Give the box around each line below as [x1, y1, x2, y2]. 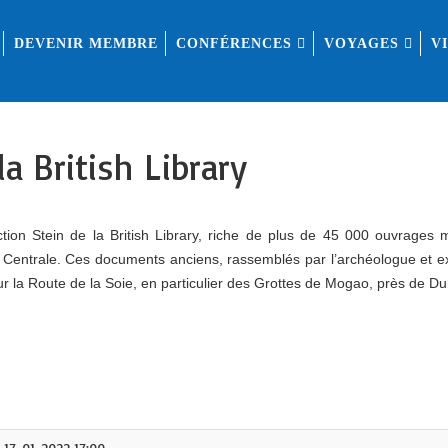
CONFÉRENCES [176, 36, 292, 51]
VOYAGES [324, 36, 399, 51]
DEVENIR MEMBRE [14, 36, 158, 51]
